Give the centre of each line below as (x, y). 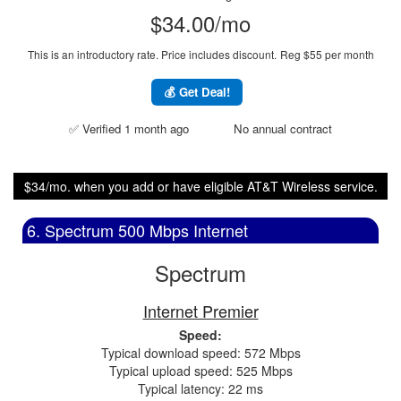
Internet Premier (200, 311)
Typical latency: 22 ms (200, 388)
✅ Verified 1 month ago (129, 128)
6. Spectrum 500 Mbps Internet (137, 230)
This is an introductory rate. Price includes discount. (152, 54)
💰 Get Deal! (197, 92)
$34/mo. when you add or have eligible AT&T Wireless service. (200, 186)
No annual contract (283, 128)
